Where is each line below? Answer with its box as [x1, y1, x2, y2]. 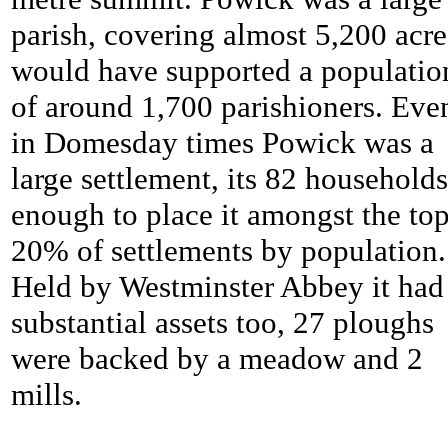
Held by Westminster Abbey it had [11, 269, 444, 305]
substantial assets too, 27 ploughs [11, 305, 434, 341]
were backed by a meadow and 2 [11, 341, 423, 377]
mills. [11, 377, 82, 413]
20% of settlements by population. [11, 233, 446, 269]
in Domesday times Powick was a [11, 125, 434, 161]
